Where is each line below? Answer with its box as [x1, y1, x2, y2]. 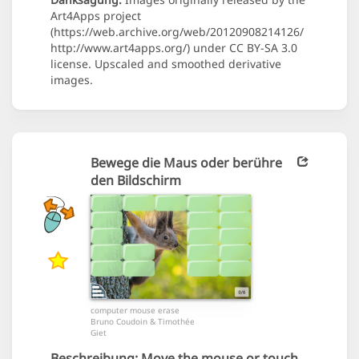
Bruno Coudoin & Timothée [91, 316, 195, 328]
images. [50, 72, 93, 88]
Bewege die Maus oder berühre [91, 154, 282, 172]
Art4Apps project [50, 8, 141, 24]
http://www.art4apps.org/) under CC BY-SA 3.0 [50, 40, 297, 56]
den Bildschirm [91, 171, 181, 190]
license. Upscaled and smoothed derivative [50, 56, 281, 72]
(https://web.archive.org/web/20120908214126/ [50, 24, 304, 40]
